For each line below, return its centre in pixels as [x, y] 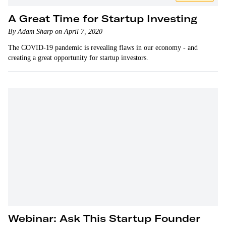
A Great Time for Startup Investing [103, 18]
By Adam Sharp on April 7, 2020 [55, 32]
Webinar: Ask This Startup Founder [104, 218]
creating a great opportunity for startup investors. [78, 58]
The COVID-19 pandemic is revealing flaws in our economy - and [103, 48]
